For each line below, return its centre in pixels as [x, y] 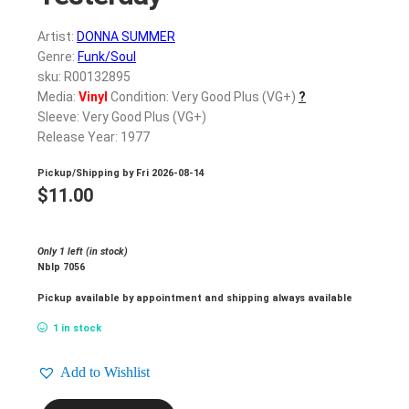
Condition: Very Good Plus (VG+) [202, 97]
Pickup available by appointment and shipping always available [195, 298]
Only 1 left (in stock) [83, 251]
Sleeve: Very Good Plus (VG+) [122, 117]
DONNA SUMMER [126, 37]
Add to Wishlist [105, 372]
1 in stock [77, 329]
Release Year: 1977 [94, 137]
